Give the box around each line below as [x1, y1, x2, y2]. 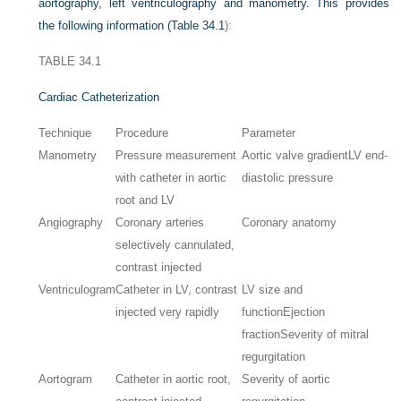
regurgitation [242, 349, 306, 363]
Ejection [283, 304, 326, 319]
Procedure [115, 125, 169, 140]
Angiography [38, 215, 104, 229]
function [242, 304, 284, 319]
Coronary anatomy [242, 215, 337, 229]
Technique [38, 125, 92, 140]
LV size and [242, 282, 303, 296]
